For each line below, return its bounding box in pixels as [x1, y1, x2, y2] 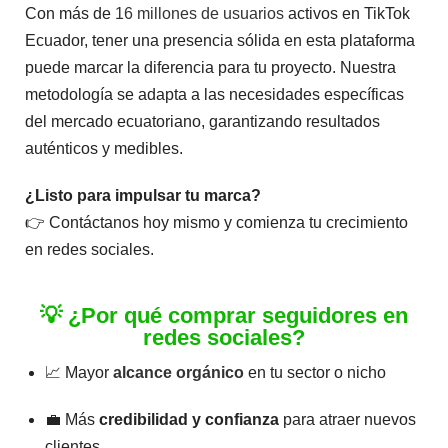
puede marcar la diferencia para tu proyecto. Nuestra [25, 58, 397, 76]
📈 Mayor [45, 363, 114, 381]
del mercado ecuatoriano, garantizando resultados [25, 112, 381, 130]
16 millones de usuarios [115, 4, 285, 22]
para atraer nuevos [279, 410, 417, 428]
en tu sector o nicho [244, 363, 387, 381]
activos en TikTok [284, 4, 411, 22]
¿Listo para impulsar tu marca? [25, 186, 262, 204]
